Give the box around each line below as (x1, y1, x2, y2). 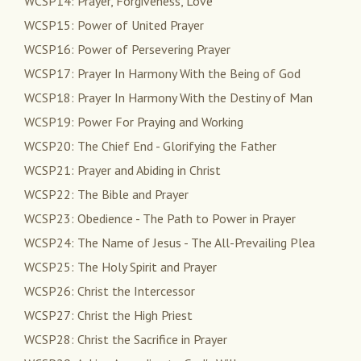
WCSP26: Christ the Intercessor (24, 283, 195, 300)
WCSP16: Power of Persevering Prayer (24, 41, 230, 58)
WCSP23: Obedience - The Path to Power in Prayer (24, 210, 296, 227)
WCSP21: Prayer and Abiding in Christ (24, 162, 221, 179)
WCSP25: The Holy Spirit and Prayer (24, 259, 217, 276)
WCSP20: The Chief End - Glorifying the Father (24, 138, 276, 155)
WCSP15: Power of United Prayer (24, 17, 204, 34)
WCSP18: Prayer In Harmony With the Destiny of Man (24, 89, 313, 106)
